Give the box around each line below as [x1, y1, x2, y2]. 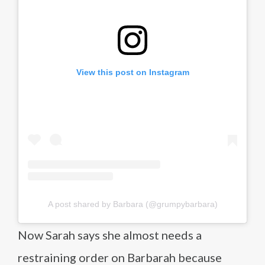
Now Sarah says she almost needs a [18, 228, 202, 242]
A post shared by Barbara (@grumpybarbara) [47, 199, 218, 209]
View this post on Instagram [76, 67, 189, 77]
